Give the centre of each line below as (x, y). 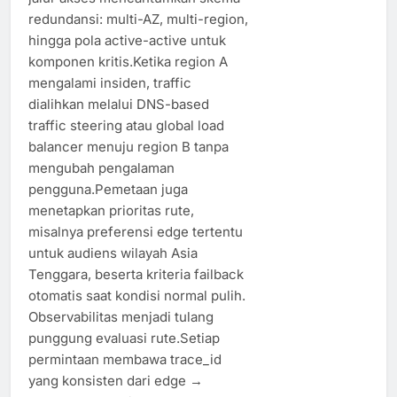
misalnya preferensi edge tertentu (136, 231)
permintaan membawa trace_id (125, 359)
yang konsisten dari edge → (116, 380)
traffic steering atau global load (126, 125)
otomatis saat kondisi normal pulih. (137, 295)
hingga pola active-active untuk (127, 40)
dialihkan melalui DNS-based (119, 104)
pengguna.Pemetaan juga (108, 189)
